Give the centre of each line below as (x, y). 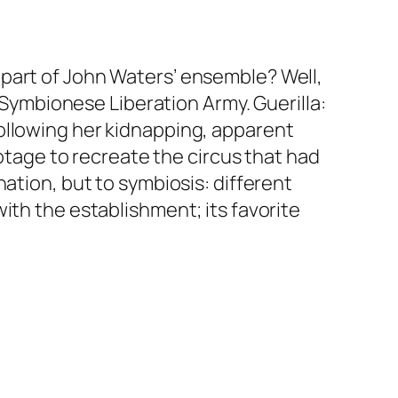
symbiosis (162, 183)
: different (249, 183)
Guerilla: (290, 103)
